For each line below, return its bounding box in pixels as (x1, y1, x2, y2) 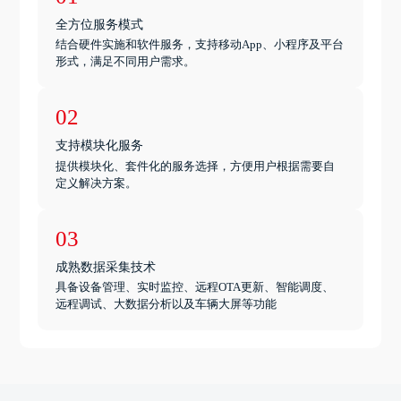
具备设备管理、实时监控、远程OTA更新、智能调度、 (55, 279, 335, 294)
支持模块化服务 (55, 135, 144, 154)
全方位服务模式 (55, 14, 144, 33)
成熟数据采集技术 (55, 256, 157, 275)
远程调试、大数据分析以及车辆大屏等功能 (55, 296, 277, 311)
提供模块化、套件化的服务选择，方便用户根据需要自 (55, 158, 336, 173)
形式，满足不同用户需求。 (55, 55, 196, 69)
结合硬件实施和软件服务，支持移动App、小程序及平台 (55, 38, 345, 52)
